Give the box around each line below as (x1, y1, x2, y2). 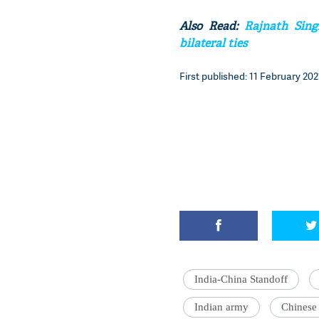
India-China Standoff (194, 273, 288, 285)
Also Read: (179, 19, 245, 33)
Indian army (194, 301, 249, 313)
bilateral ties (179, 36, 247, 51)
